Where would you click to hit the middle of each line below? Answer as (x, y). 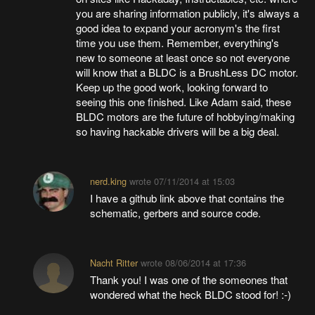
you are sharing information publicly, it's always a (187, 13)
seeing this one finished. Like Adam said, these (183, 101)
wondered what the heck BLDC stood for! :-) (190, 294)
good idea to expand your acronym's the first (178, 27)
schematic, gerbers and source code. (175, 212)
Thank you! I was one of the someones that (188, 279)
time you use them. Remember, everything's (177, 42)
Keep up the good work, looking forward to (172, 86)
